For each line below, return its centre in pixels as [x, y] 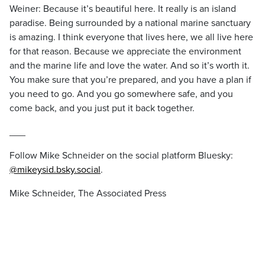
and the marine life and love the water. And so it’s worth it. [130, 66]
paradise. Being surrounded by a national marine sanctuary [130, 23]
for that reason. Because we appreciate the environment [125, 51]
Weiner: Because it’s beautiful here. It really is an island [123, 9]
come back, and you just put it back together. [102, 108]
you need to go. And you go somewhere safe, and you [121, 94]
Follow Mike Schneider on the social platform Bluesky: [121, 156]
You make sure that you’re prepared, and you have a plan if [130, 80]
